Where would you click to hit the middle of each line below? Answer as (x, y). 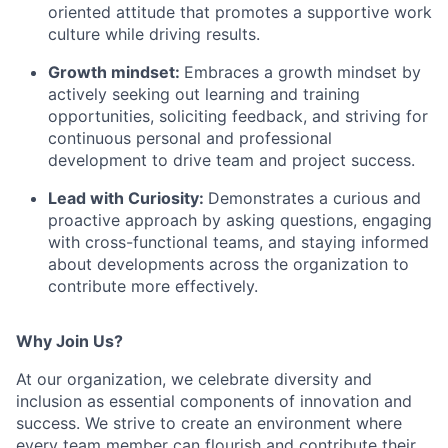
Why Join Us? (69, 340)
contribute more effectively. (153, 285)
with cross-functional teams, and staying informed (238, 241)
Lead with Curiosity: (128, 197)
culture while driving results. (154, 33)
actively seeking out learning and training (204, 93)
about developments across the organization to (228, 263)
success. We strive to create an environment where (209, 422)
